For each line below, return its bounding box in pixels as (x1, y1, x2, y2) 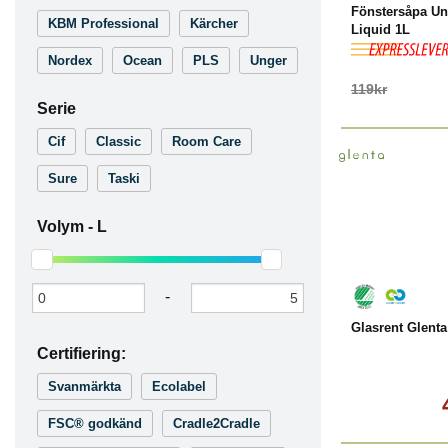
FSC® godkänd (48, 416, 142, 431)
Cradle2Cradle (173, 416, 260, 431)
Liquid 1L (351, 22, 410, 38)
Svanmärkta (48, 379, 121, 394)
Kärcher (190, 16, 238, 31)
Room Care (172, 134, 241, 149)
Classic (96, 134, 141, 149)
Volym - (37, 218, 97, 235)
